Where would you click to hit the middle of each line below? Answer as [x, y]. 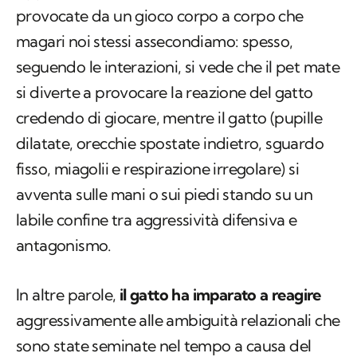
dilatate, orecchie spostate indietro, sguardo [170, 143]
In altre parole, [68, 295]
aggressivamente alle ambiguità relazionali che [178, 320]
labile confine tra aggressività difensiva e [157, 220]
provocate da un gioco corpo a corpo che [160, 16]
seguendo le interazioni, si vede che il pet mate [178, 67]
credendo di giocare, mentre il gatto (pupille [169, 118]
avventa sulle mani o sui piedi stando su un [165, 194]
